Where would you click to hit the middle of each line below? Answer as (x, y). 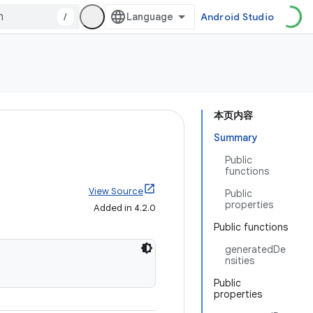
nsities (240, 261)
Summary (236, 138)
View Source (116, 191)
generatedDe (255, 249)
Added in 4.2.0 (125, 208)
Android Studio (237, 17)
